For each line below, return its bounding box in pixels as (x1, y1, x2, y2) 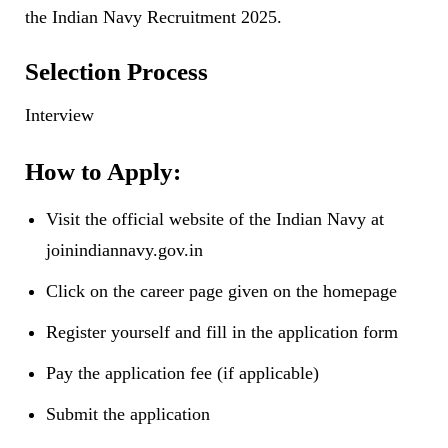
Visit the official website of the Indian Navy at (46, 209, 384, 230)
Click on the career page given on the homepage (46, 281, 397, 302)
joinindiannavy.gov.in (46, 240, 203, 261)
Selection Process (25, 58, 208, 86)
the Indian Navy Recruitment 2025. (25, 7, 282, 28)
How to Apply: (25, 158, 181, 186)
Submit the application (46, 404, 210, 425)
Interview (25, 105, 94, 126)
